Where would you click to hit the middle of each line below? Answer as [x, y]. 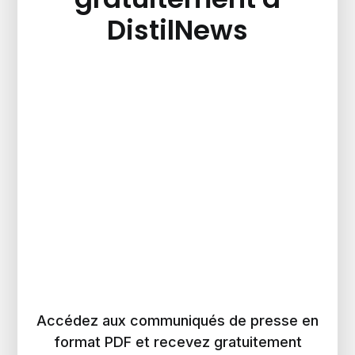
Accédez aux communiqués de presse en [177, 321]
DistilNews [177, 31]
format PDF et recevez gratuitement [177, 342]
